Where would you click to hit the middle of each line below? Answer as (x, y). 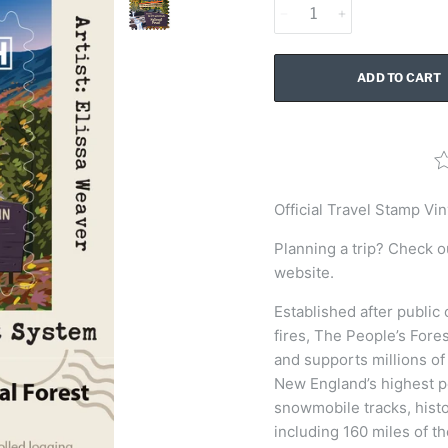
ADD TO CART (399, 77)
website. (304, 272)
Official (300, 209)
